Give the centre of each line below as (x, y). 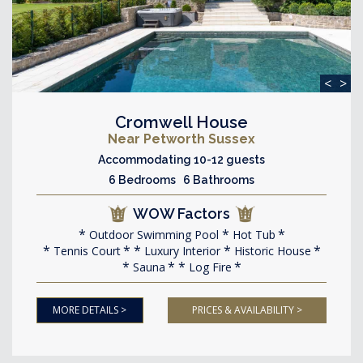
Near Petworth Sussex (181, 139)
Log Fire (208, 267)
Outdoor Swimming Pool (152, 235)
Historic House (271, 251)
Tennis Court (85, 251)
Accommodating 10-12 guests (181, 160)
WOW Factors (181, 214)
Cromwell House (181, 122)
